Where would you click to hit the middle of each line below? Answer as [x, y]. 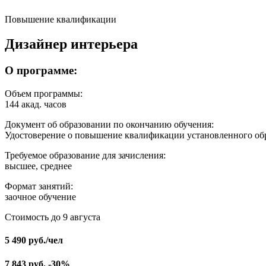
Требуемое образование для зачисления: [85, 156]
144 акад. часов [36, 104]
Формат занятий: [39, 186]
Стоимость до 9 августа [53, 217]
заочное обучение [40, 197]
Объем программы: [44, 94]
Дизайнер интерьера [71, 44]
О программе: [41, 71]
